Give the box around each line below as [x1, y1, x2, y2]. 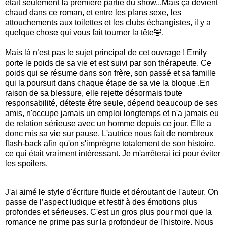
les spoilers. [5, 159, 48, 168]
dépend [127, 99, 154, 108]
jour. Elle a [174, 119, 211, 128]
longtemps [124, 109, 161, 118]
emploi [97, 109, 122, 118]
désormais [125, 89, 162, 98]
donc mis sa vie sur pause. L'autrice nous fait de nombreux [5, 129, 213, 138]
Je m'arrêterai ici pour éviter [122, 149, 220, 158]
